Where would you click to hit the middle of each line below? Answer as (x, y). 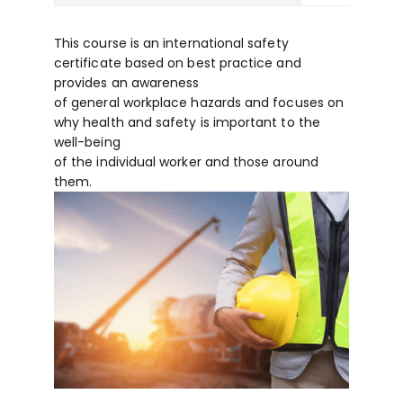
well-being (87, 142)
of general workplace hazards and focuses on (199, 102)
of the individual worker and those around (186, 161)
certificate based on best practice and (178, 63)
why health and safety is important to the (187, 122)
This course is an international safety (171, 43)
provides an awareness (127, 82)
